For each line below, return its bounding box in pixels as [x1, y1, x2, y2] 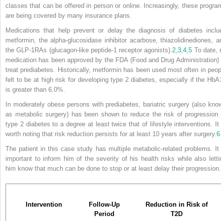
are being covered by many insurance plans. [5, 11, 132, 19]
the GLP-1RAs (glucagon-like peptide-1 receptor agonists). [5, 46, 173, 54]
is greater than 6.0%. [5, 85, 65, 93]
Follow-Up [88, 200, 120, 208]
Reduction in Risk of [145, 200, 208, 208]
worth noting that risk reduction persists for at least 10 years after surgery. [5, 130, 217, 138]
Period [94, 210, 114, 218]
